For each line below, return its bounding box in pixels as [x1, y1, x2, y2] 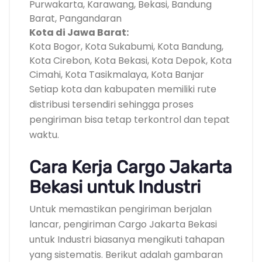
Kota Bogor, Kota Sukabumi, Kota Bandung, [29, 39, 223, 53]
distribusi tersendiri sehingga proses [29, 97, 194, 111]
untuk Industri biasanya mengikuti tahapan [29, 232, 225, 246]
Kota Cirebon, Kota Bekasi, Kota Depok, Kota [29, 53, 232, 67]
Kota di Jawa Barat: [29, 25, 129, 39]
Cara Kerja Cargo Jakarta [29, 156, 232, 178]
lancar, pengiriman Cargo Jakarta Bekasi [29, 217, 217, 231]
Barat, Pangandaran [29, 11, 122, 25]
